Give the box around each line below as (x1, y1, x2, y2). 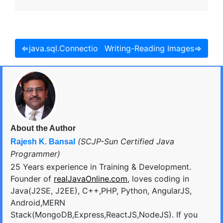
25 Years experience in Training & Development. (10, 162, 191, 172)
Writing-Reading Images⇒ (105, 43, 202, 54)
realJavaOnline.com (54, 174, 127, 184)
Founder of (10, 174, 54, 184)
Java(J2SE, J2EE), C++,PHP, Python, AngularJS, (10, 186, 192, 196)
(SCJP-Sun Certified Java (75, 136, 174, 147)
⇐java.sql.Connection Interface (21, 43, 139, 54)
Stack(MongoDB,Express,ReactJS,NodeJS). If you (10, 210, 198, 220)
